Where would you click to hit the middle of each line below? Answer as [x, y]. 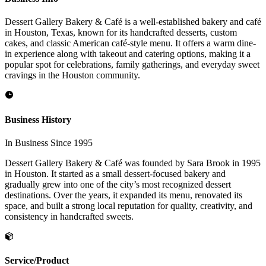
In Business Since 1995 [49, 142]
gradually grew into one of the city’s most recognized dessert [118, 184]
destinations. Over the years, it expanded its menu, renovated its [123, 195]
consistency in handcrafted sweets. [69, 216]
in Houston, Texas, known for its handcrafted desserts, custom [121, 33]
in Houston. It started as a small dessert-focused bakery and [115, 173]
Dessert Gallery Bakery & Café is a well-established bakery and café [133, 22]
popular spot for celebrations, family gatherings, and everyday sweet [132, 65]
